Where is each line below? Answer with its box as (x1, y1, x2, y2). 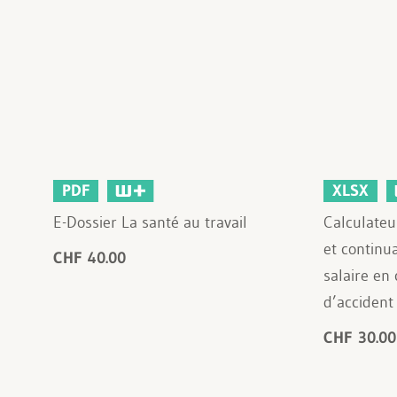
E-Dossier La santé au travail (53, 212, 247, 232)
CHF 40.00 (53, 247, 126, 268)
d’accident (323, 292, 393, 312)
